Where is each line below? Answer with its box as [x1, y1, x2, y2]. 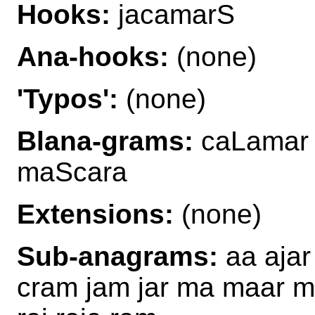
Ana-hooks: [17, 41, 169, 72]
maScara [17, 156, 127, 187]
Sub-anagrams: [17, 240, 218, 271]
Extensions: [17, 198, 174, 229]
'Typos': [17, 83, 118, 114]
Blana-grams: [17, 125, 193, 156]
